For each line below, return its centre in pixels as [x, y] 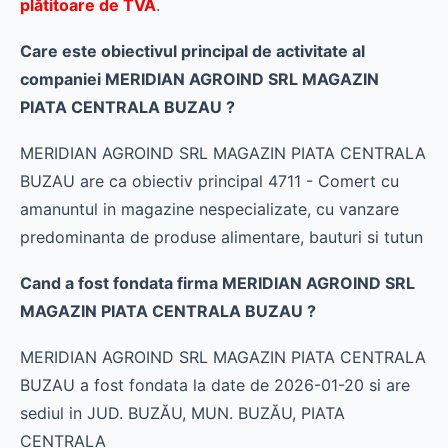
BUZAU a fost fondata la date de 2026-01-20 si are [215, 385]
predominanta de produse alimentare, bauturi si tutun [221, 237]
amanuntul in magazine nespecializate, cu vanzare [209, 209]
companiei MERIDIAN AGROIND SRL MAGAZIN [199, 79]
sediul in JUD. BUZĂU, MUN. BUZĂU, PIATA [182, 413]
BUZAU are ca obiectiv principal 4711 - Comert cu [209, 181]
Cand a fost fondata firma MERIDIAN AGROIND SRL [217, 283]
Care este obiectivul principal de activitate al [192, 51]
